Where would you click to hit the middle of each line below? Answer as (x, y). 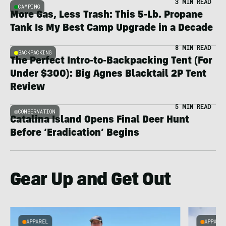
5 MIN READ (193, 106)
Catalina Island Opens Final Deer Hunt (100, 121)
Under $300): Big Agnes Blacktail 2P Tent (108, 75)
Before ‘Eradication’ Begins (75, 134)
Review (27, 88)
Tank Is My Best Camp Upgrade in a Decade (111, 29)
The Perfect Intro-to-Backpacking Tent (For (111, 62)
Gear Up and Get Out (91, 181)
